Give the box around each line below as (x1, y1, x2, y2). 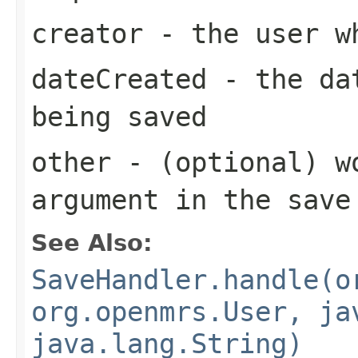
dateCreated (31, 62, 207, 95)
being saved (31, 100, 207, 133)
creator (31, 17, 143, 50)
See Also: (31, 229, 153, 257)
